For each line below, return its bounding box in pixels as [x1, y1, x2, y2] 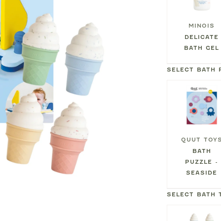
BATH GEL [184, 44, 220, 51]
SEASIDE [186, 169, 218, 176]
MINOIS [188, 22, 215, 29]
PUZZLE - [185, 158, 219, 165]
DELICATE [184, 33, 219, 40]
